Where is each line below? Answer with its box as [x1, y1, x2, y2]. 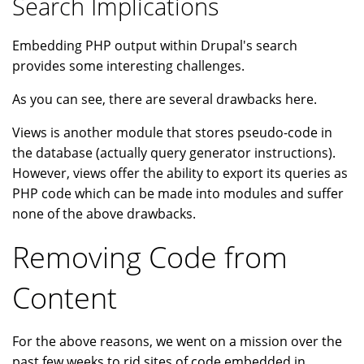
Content [12, 278, 117, 318]
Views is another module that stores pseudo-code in [12, 123, 332, 142]
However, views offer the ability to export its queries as [12, 164, 348, 183]
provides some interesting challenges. [12, 57, 245, 76]
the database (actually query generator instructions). [12, 144, 336, 162]
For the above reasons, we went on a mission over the [12, 332, 342, 351]
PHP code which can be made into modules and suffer [12, 184, 344, 203]
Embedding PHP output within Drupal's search [12, 37, 297, 55]
